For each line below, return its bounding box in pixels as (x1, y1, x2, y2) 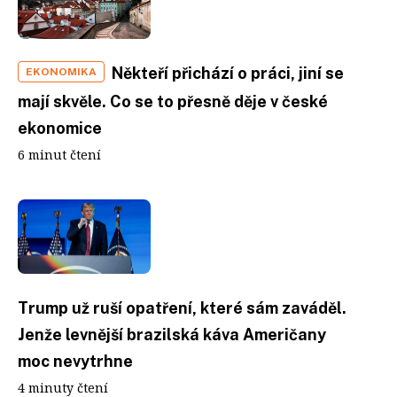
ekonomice (18, 118, 102, 137)
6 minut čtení (18, 145, 101, 163)
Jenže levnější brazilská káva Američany (18, 325, 326, 344)
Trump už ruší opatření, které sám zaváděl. (18, 299, 346, 317)
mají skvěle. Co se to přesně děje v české (18, 91, 328, 111)
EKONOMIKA (26, 65, 97, 78)
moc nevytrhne (18, 352, 133, 370)
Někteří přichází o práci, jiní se (112, 63, 344, 82)
